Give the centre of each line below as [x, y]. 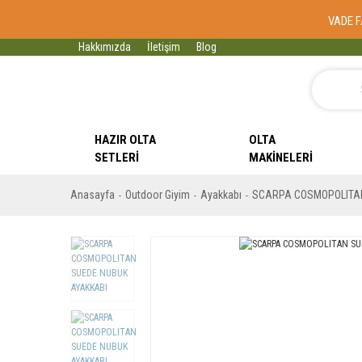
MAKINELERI [281, 158]
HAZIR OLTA [125, 140]
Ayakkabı [221, 195]
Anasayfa [93, 195]
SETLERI [117, 158]
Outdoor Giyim [158, 195]
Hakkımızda [105, 47]
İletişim [164, 47]
